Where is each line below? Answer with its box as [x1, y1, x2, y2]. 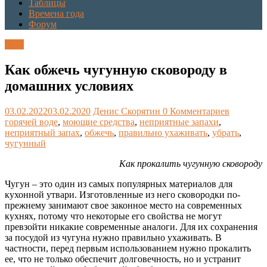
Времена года [29, 8, 84, 19]
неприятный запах [5, 128, 80, 138]
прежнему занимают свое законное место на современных [5, 200, 242, 211]
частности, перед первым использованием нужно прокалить [5, 243, 251, 254]
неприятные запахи [139, 117, 219, 128]
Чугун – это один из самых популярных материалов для [5, 179, 232, 190]
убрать [212, 128, 239, 138]
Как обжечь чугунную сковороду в [5, 62, 227, 78]
